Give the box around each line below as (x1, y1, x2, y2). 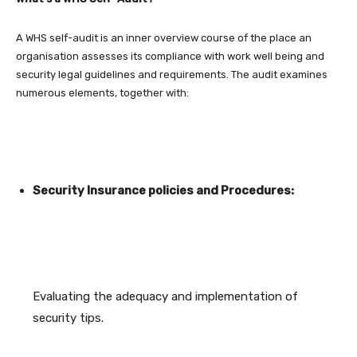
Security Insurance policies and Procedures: (33, 183, 294, 198)
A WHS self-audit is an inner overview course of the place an (16, 32, 312, 45)
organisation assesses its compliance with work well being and (16, 50, 324, 63)
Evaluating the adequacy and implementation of (33, 289, 298, 304)
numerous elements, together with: (16, 87, 189, 100)
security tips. (33, 311, 104, 326)
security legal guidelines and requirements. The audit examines (16, 69, 328, 81)
